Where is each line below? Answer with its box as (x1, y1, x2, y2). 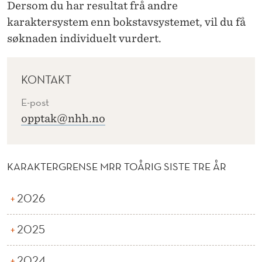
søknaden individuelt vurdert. (7, 32, 161, 44)
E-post (21, 95, 49, 109)
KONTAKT (21, 73, 71, 87)
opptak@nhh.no (21, 112, 105, 125)
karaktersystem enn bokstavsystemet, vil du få (7, 15, 246, 28)
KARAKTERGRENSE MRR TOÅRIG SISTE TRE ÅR (7, 159, 226, 173)
